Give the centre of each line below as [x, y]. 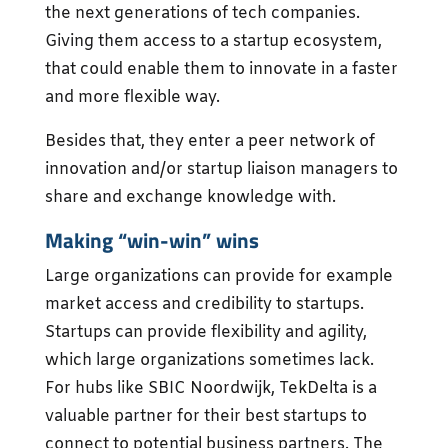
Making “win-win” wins [151, 239]
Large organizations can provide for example [218, 276]
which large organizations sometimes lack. [209, 360]
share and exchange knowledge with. [190, 197]
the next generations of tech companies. [202, 13]
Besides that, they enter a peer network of [209, 141]
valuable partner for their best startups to [205, 416]
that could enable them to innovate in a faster [221, 69]
